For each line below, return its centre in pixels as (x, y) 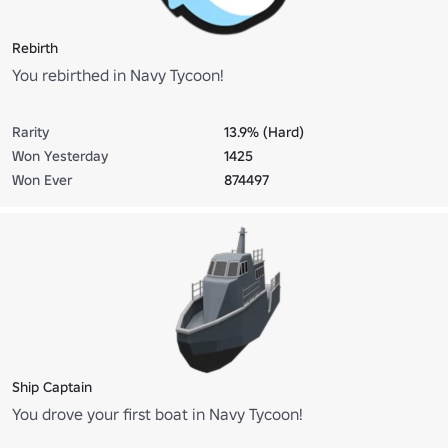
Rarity (30, 132)
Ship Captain (52, 387)
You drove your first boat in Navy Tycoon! (157, 414)
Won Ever (42, 180)
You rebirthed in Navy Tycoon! (118, 75)
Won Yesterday (60, 156)
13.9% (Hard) (264, 132)
